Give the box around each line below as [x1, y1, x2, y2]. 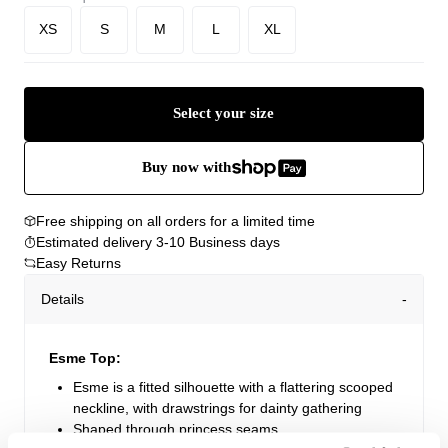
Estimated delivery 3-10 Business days [36, 233, 280, 250]
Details [41, 290, 84, 307]
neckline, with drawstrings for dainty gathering [73, 399, 362, 416]
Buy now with [141, 159, 231, 176]
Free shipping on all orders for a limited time [36, 212, 315, 229]
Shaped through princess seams [73, 420, 278, 437]
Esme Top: [49, 349, 121, 366]
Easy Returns [36, 254, 121, 271]
